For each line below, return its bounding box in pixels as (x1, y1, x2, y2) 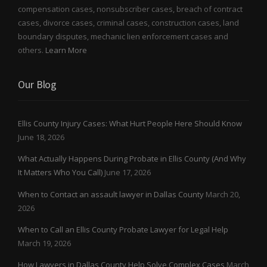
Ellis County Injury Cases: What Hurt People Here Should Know (18, 117, 242, 129)
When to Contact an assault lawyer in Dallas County (18, 188, 204, 200)
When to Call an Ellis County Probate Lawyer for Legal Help (18, 223, 228, 235)
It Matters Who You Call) (18, 167, 103, 178)
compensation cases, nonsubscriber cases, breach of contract (18, 4, 243, 15)
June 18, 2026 (18, 131, 64, 142)
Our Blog (18, 77, 57, 92)
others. (18, 45, 45, 56)
